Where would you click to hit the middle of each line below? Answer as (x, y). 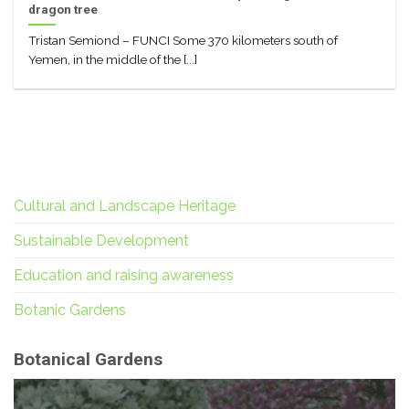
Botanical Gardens (88, 359)
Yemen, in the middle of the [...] (113, 60)
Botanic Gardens (70, 309)
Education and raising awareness (124, 275)
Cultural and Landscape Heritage (125, 205)
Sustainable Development (101, 240)
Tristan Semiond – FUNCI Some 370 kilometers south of (184, 41)
